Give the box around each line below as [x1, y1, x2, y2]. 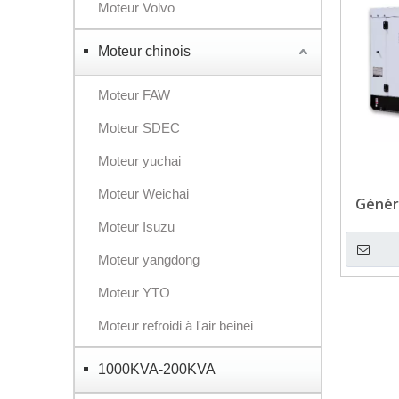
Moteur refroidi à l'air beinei [98, 318, 253, 333]
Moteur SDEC [98, 120, 180, 135]
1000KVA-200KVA [98, 362, 216, 377]
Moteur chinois [98, 44, 191, 59]
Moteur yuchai [98, 153, 181, 168]
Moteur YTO [98, 285, 170, 300]
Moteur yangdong [98, 252, 199, 267]
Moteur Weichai [98, 186, 189, 201]
